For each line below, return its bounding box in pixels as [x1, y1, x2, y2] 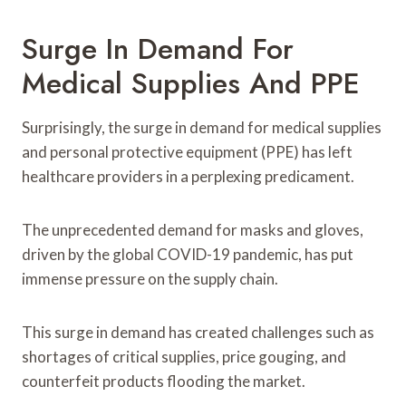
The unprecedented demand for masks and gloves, [22, 219, 363, 239]
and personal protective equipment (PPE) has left [22, 141, 353, 161]
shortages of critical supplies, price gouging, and [22, 346, 346, 366]
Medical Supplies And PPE [22, 62, 360, 104]
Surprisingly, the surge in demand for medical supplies [22, 117, 382, 137]
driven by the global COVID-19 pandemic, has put [22, 244, 353, 264]
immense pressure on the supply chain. [22, 268, 278, 288]
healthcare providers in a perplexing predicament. [22, 166, 354, 186]
